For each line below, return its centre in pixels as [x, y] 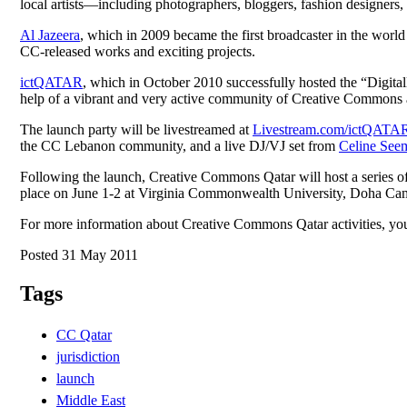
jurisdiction [88, 356]
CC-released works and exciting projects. [138, 51]
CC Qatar [84, 334]
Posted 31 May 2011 [79, 254]
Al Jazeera [50, 35]
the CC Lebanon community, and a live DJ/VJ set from [179, 145]
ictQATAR [51, 82]
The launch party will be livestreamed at [136, 129]
